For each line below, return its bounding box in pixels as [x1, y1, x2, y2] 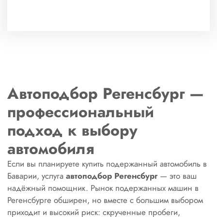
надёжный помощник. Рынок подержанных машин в [7, 182, 199, 194]
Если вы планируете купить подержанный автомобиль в [7, 158, 207, 170]
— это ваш [157, 170, 197, 182]
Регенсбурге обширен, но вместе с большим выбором [7, 194, 203, 206]
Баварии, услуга [7, 170, 66, 182]
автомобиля [7, 138, 94, 160]
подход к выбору [7, 119, 138, 141]
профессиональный [7, 101, 154, 123]
